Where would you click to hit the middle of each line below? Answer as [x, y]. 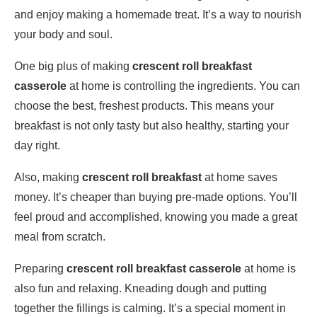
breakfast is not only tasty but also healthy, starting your [151, 126]
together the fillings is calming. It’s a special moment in [150, 309]
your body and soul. [63, 35]
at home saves [240, 178]
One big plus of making [73, 67]
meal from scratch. [60, 237]
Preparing [40, 269]
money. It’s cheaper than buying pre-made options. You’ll [156, 197]
